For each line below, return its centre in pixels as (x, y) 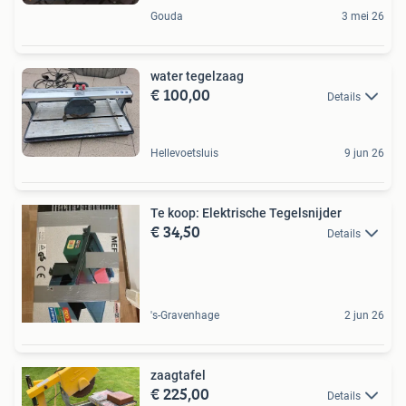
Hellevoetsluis (184, 153)
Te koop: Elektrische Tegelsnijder (246, 213)
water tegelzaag (197, 76)
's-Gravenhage (185, 315)
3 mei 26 (363, 16)
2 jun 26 (364, 315)
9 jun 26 (364, 153)
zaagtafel (178, 375)
